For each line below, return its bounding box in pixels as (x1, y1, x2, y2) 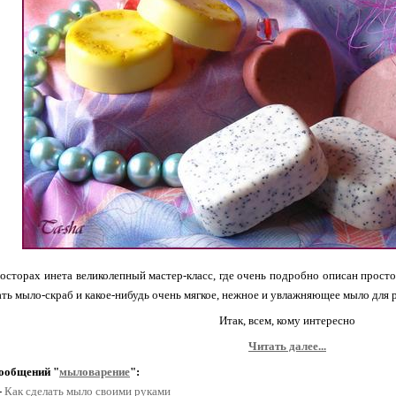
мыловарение (59, 365, 130, 378)
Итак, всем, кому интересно (219, 314, 355, 327)
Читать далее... (248, 339, 326, 353)
